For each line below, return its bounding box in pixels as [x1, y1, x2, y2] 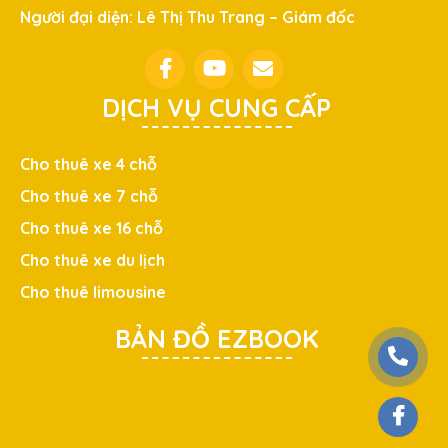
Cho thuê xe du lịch [20, 249, 165, 270]
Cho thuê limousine [20, 281, 166, 302]
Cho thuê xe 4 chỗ [20, 153, 157, 174]
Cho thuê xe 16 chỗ [20, 217, 163, 238]
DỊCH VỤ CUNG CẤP [102, 91, 331, 123]
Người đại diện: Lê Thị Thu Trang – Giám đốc [20, 6, 355, 27]
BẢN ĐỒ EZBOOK [114, 322, 319, 354]
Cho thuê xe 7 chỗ [20, 185, 158, 206]
